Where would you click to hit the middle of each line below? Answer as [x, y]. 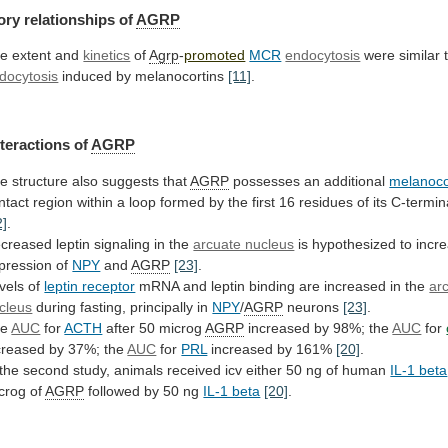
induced [87, 75]
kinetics [107, 54]
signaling [122, 243]
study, [92, 369]
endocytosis [323, 54]
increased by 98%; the [318, 327]
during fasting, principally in [122, 306]
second [46, 369]
